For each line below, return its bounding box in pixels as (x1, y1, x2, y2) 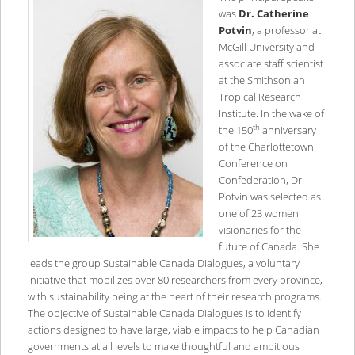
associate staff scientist (218, 55, 323, 71)
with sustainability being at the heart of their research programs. (27, 288, 322, 303)
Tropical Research (218, 89, 301, 104)
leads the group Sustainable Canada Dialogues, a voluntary (27, 255, 300, 270)
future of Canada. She (218, 239, 319, 254)
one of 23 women (218, 205, 299, 220)
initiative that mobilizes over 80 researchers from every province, (27, 272, 323, 287)
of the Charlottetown (218, 139, 314, 154)
